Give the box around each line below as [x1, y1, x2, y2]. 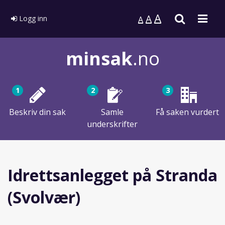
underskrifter [87, 118, 138, 130]
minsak [65, 46, 133, 71]
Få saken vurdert [156, 106, 219, 118]
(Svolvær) [8, 186, 80, 208]
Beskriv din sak [9, 106, 66, 118]
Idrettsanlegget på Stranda [8, 164, 217, 186]
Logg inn [17, 13, 47, 23]
